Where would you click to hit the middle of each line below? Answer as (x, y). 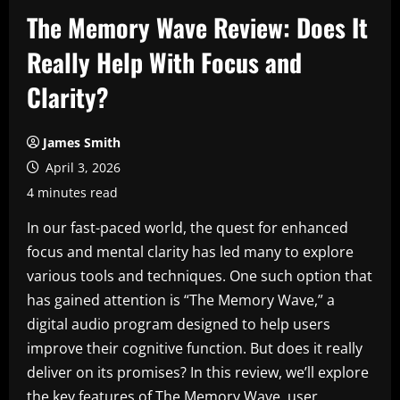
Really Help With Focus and (164, 62)
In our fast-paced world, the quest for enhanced (187, 228)
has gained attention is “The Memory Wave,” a (181, 300)
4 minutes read (72, 192)
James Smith (82, 142)
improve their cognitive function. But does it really (195, 348)
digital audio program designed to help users (179, 324)
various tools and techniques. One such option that (200, 276)
